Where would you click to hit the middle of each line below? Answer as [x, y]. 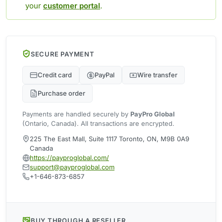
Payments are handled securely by [76, 114]
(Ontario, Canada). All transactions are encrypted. [98, 124]
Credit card [55, 75]
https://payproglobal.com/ [69, 158]
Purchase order [61, 93]
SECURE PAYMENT [62, 54]
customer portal [72, 6]
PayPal [105, 75]
